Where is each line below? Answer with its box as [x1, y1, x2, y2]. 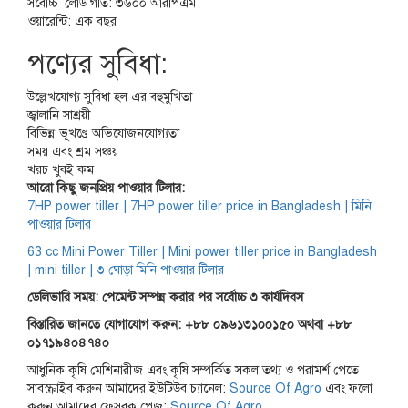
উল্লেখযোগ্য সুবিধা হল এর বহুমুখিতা [27, 89, 192, 105]
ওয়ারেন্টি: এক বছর [27, 14, 117, 29]
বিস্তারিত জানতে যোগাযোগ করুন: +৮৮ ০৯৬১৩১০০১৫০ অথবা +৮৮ [27, 317, 352, 332]
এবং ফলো [321, 381, 372, 396]
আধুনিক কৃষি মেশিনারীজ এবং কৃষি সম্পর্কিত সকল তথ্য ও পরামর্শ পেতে [27, 362, 359, 378]
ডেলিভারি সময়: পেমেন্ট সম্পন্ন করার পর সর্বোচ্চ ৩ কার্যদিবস [27, 290, 303, 305]
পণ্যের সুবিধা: [27, 46, 168, 81]
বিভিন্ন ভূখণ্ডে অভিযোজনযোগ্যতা [27, 126, 179, 141]
